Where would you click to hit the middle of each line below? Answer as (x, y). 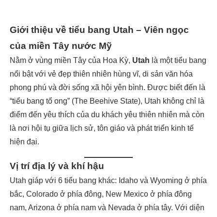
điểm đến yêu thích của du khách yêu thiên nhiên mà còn (107, 115)
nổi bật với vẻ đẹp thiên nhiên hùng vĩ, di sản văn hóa (101, 74)
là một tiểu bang (178, 60)
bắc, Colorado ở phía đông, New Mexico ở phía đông (101, 194)
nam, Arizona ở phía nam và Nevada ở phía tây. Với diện (107, 208)
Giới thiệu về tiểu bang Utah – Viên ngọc (99, 30)
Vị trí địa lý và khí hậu (57, 166)
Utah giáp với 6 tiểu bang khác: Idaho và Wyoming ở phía (108, 180)
